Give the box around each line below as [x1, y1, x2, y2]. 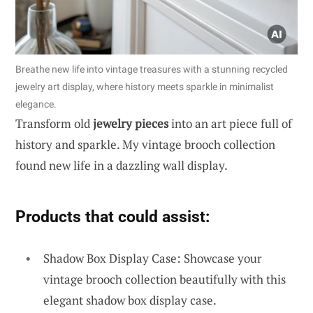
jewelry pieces [93, 115, 168, 131]
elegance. [15, 98, 57, 110]
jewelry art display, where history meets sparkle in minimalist [15, 80, 274, 92]
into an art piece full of [168, 115, 292, 131]
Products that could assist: [15, 206, 210, 226]
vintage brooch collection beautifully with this [43, 270, 286, 287]
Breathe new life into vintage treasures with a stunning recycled [15, 63, 288, 75]
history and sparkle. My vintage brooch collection [15, 136, 275, 152]
